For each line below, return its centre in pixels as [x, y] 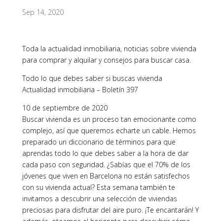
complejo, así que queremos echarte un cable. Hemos [109, 130]
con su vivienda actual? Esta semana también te [98, 187]
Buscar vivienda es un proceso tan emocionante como [109, 119]
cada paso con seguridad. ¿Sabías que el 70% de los [106, 165]
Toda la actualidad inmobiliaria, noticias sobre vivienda [109, 49]
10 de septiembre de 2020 [65, 108]
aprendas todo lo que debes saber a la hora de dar [105, 153]
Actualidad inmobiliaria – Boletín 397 [80, 90]
